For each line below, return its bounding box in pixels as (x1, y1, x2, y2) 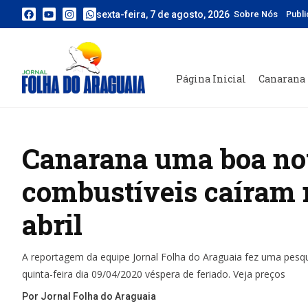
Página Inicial (175, 72, 246, 86)
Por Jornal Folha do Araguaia (22, 291, 156, 302)
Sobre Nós (234, 9, 278, 19)
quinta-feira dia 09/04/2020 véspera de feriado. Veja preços (22, 267, 285, 281)
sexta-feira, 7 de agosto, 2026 (96, 8, 230, 20)
